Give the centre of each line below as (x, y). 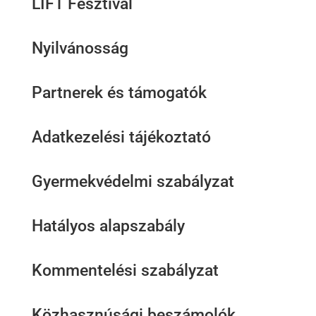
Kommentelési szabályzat (125, 271)
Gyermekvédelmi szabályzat (133, 182)
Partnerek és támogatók (119, 93)
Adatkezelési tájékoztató (121, 137)
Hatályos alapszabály (108, 226)
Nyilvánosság (80, 48)
